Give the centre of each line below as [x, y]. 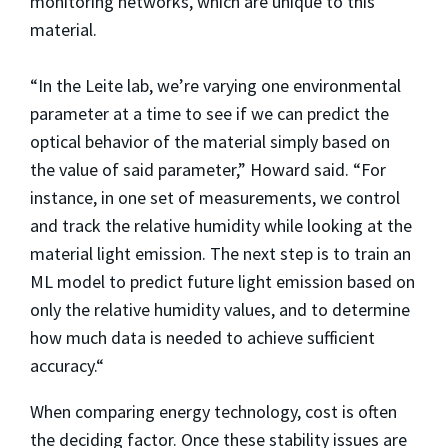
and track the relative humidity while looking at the [221, 226]
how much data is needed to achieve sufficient [202, 338]
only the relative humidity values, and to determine [220, 310]
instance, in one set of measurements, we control [215, 198]
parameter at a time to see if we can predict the [209, 114]
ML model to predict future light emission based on [222, 282]
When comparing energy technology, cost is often [213, 412]
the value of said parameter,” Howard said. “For [208, 170]
